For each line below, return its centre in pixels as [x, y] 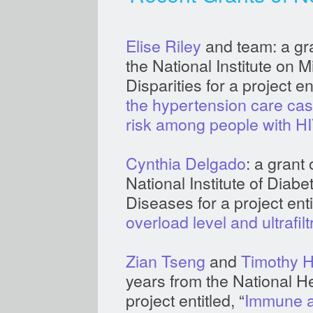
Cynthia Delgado [186, 163]
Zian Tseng [166, 261]
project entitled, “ [185, 300]
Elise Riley [163, 45]
